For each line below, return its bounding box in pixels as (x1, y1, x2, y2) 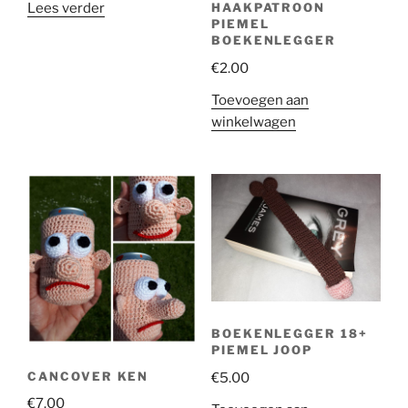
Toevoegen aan (210, 92, 309, 109)
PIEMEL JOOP (210, 342, 313, 358)
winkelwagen (210, 114, 296, 131)
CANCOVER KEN (27, 368, 149, 383)
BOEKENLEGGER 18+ (210, 326, 368, 342)
